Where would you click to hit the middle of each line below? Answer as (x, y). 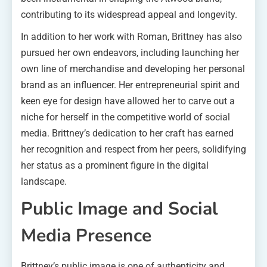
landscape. (44, 181)
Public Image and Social (119, 209)
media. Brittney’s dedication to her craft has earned (127, 133)
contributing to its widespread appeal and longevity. (129, 14)
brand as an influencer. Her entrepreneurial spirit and (130, 85)
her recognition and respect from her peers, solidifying (133, 149)
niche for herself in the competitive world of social (125, 117)
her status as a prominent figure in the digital (115, 165)
